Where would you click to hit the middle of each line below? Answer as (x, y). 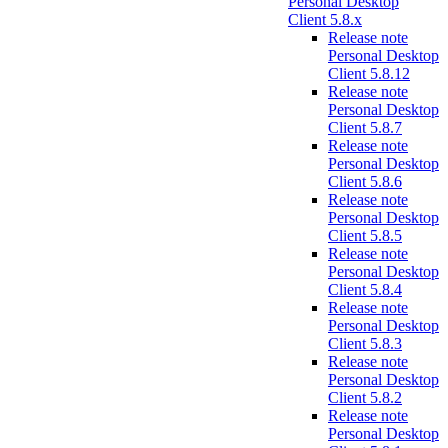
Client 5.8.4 (365, 289)
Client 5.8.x (325, 19)
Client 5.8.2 (365, 397)
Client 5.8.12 (369, 73)
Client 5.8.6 (365, 181)
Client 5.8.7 (365, 127)
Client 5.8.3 (365, 343)
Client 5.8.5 (365, 235)
